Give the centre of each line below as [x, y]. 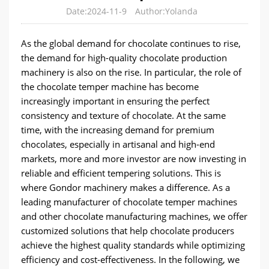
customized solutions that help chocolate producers [128, 231]
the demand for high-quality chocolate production [124, 58]
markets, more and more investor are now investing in [134, 159]
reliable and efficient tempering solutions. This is [121, 173]
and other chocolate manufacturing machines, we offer [134, 216]
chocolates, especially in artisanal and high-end [118, 144]
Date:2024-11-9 [96, 11]
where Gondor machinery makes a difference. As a [125, 187]
